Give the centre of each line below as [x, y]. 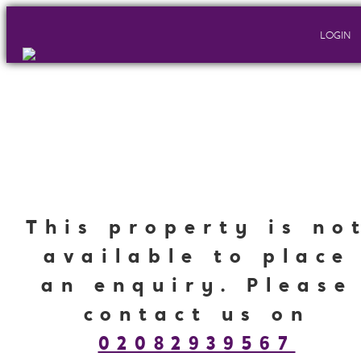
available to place [197, 258]
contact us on [197, 316]
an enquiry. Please [197, 287]
